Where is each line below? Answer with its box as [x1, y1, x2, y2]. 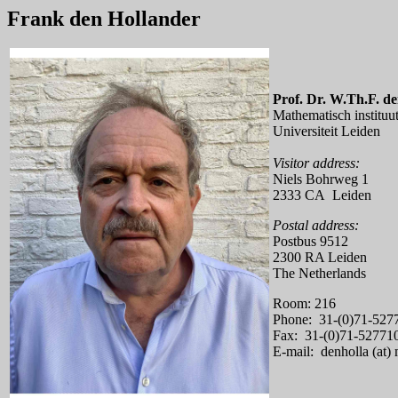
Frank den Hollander [7, 7, 201, 30]
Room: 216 [273, 296, 336, 311]
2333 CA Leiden [273, 187, 371, 203]
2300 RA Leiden [273, 250, 367, 265]
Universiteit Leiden [273, 123, 380, 139]
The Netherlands [273, 266, 366, 281]
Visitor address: [273, 155, 360, 171]
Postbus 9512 [273, 234, 348, 249]
